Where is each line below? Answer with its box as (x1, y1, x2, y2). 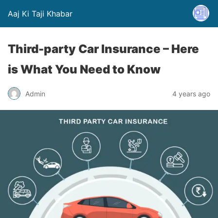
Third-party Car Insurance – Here (8, 42, 199, 56)
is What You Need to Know (8, 62, 161, 76)
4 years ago (172, 89, 210, 98)
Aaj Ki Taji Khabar (8, 9, 73, 18)
